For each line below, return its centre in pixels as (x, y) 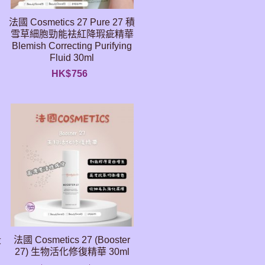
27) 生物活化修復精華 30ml (72, 252)
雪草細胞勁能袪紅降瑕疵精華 (72, 34)
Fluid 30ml (72, 58)
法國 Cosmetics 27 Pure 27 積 (72, 22)
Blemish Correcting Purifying (72, 46)
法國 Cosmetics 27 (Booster (72, 240)
